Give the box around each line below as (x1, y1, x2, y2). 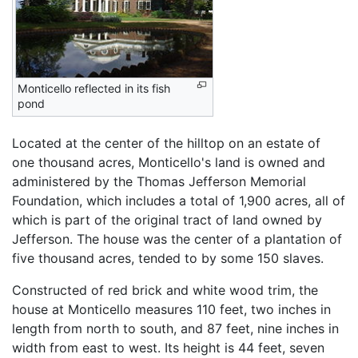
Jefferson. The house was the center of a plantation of (12, 230, 342, 247)
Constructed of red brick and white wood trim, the (12, 281, 318, 298)
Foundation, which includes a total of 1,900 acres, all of (12, 192, 345, 209)
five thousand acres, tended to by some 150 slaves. (12, 249, 324, 266)
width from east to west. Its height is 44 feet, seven (12, 339, 324, 356)
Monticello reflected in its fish (18, 81, 170, 95)
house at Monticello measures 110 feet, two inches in (12, 300, 331, 317)
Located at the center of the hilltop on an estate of (12, 134, 320, 151)
